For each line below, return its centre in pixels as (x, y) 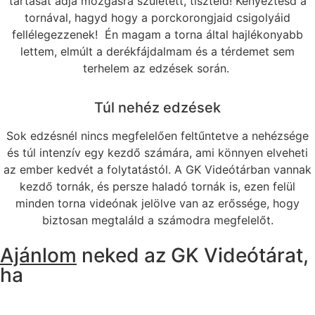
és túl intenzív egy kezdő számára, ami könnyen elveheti (157, 152)
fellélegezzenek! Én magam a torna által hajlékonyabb (157, 34)
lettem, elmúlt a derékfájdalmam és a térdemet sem (157, 51)
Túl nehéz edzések (157, 107)
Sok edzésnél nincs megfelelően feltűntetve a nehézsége (157, 135)
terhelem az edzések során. (157, 68)
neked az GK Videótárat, (193, 255)
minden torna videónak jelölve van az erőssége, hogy (157, 203)
